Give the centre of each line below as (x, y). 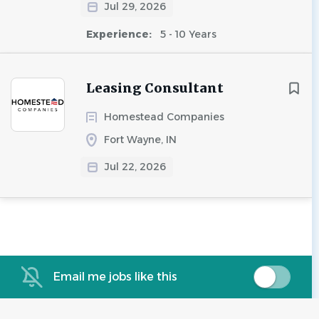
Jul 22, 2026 (135, 167)
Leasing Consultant (155, 88)
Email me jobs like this (115, 277)
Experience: (120, 34)
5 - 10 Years (187, 34)
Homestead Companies (164, 117)
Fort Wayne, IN (140, 140)
